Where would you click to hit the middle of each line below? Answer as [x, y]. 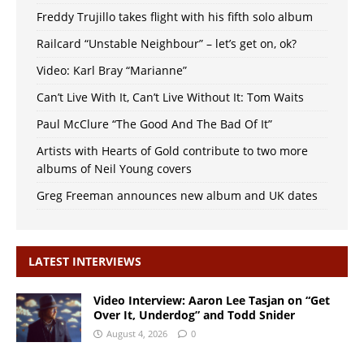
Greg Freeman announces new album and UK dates [177, 195]
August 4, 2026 [137, 333]
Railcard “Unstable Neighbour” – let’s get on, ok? [167, 43]
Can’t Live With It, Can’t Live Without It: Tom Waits [170, 97]
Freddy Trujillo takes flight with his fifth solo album [175, 16]
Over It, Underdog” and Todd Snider [194, 314]
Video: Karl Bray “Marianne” [112, 70]
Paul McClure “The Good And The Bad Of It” [154, 123]
